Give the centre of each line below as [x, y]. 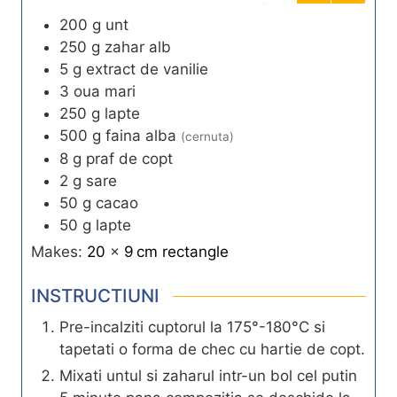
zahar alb [138, 47]
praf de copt [129, 158]
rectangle [195, 251]
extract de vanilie [147, 69]
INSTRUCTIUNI [95, 296]
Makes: [59, 251]
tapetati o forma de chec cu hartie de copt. [212, 350]
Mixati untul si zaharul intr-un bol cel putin [208, 376]
